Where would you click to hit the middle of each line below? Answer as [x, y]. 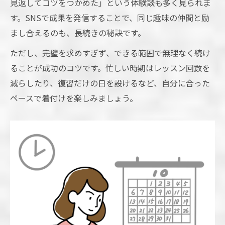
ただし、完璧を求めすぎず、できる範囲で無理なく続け [110, 53]
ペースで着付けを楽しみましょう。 [74, 98]
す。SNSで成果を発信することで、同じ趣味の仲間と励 [110, 18]
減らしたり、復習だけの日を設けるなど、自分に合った [110, 83]
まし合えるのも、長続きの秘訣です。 [78, 33]
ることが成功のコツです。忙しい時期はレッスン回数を [110, 68]
